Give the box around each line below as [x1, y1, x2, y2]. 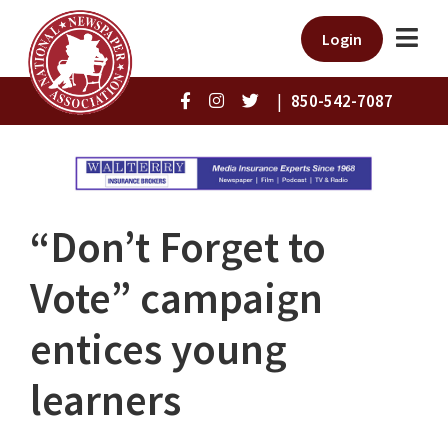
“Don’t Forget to [30, 220, 326, 275]
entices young [30, 322, 287, 377]
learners [30, 373, 181, 428]
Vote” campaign [30, 271, 323, 326]
